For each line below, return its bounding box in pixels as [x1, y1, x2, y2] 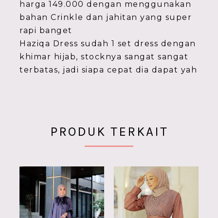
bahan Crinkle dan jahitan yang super [19, 13, 192, 22]
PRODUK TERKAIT [50, 124, 168, 139]
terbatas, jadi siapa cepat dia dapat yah [19, 65, 197, 74]
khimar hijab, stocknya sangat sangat [19, 52, 188, 61]
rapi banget [19, 26, 73, 35]
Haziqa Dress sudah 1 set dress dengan [19, 39, 196, 48]
